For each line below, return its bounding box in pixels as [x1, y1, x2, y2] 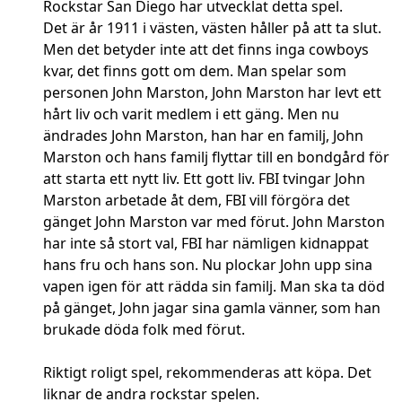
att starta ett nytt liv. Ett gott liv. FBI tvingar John [43, 169, 365, 189]
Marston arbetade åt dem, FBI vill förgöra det [43, 190, 350, 211]
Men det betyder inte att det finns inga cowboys [43, 39, 369, 60]
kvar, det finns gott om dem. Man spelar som [43, 61, 346, 82]
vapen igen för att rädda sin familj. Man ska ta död [43, 276, 385, 297]
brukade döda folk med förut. [43, 319, 245, 340]
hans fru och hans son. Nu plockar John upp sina [43, 255, 372, 275]
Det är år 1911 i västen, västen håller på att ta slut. [43, 18, 381, 39]
